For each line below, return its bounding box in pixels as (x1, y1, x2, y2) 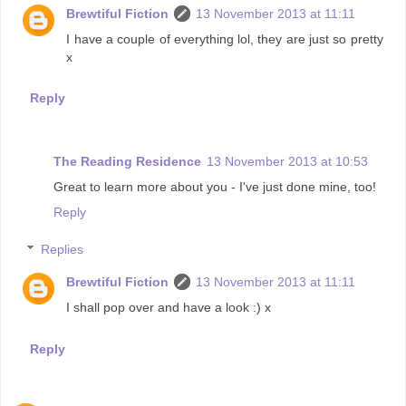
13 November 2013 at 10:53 (207, 153, 368, 169)
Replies (41, 242, 84, 257)
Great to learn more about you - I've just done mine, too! (53, 179, 376, 194)
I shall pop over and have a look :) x (66, 300, 272, 315)
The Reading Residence (53, 153, 201, 169)
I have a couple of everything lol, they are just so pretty (66, 31, 383, 46)
